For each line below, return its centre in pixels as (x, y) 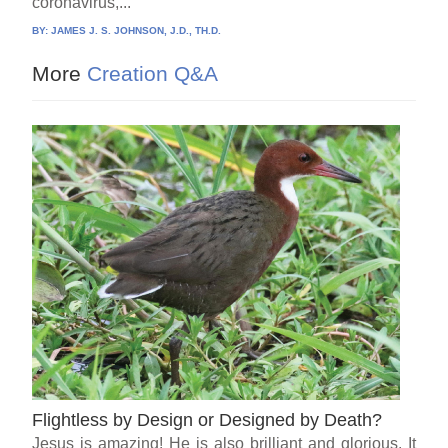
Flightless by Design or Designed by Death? (207, 420)
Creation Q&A (150, 74)
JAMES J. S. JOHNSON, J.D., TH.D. (136, 31)
